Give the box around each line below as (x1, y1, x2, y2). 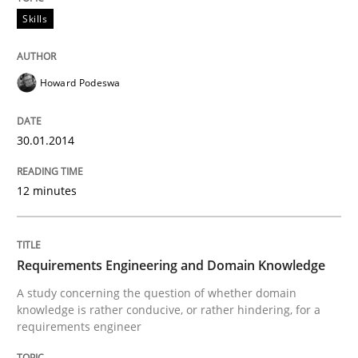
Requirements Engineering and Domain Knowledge (17, 256, 325, 274)
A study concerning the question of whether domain (17, 284, 296, 300)
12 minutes (17, 182, 77, 198)
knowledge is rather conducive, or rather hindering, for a (17, 301, 320, 317)
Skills (22, 11, 48, 26)
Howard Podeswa (39, 75, 121, 89)
